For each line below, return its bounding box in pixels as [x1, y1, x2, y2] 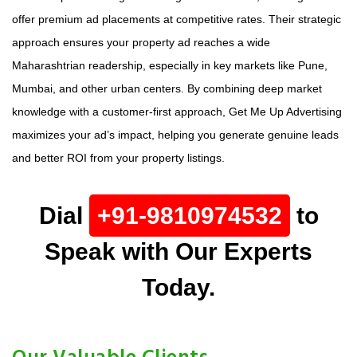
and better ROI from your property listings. [12, 151, 225, 164]
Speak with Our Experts [45, 237, 312, 265]
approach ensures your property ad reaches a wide [12, 35, 270, 49]
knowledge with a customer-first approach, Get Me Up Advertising [12, 104, 342, 118]
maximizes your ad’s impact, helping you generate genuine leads [12, 127, 339, 141]
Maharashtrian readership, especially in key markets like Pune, [12, 58, 328, 72]
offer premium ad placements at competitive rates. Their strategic [12, 12, 341, 25]
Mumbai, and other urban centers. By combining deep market [12, 81, 322, 95]
